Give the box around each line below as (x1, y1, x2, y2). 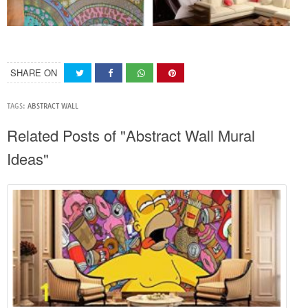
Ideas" (7, 147, 49, 169)
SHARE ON (10, 65, 57, 79)
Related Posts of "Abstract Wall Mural (7, 124, 255, 146)
